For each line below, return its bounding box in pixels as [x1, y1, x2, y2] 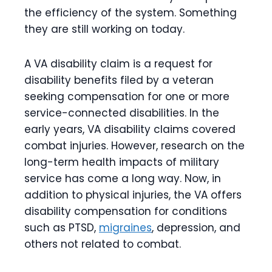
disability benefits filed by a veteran [24, 73, 214, 88]
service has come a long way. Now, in [24, 171, 221, 186]
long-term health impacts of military [24, 155, 219, 170]
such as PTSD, [24, 220, 99, 236]
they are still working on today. [24, 22, 185, 37]
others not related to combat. [24, 237, 184, 252]
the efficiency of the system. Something [24, 5, 237, 21]
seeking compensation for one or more [24, 89, 229, 104]
